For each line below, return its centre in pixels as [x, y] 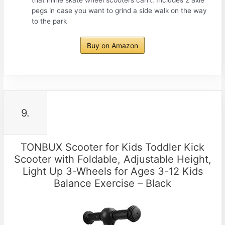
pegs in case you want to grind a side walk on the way [120, 10]
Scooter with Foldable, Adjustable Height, [113, 159]
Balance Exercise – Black [113, 184]
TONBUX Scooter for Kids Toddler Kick [113, 147]
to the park [49, 21]
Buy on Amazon [113, 46]
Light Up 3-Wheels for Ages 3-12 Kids [113, 172]
